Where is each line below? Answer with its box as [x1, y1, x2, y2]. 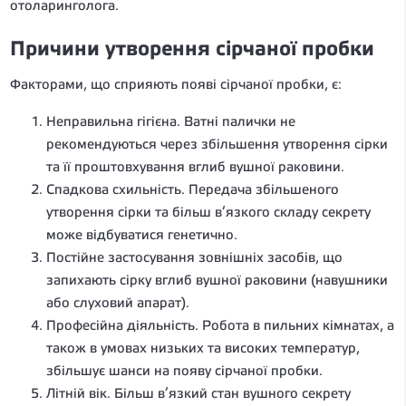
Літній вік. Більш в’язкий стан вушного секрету [46, 385, 351, 401]
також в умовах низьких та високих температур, [46, 340, 360, 356]
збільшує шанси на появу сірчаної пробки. [46, 362, 323, 379]
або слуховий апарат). [46, 295, 189, 311]
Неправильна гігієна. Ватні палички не [46, 113, 295, 130]
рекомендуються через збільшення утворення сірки [46, 136, 388, 152]
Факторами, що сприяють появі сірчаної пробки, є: [10, 76, 342, 92]
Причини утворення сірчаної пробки [10, 36, 374, 61]
